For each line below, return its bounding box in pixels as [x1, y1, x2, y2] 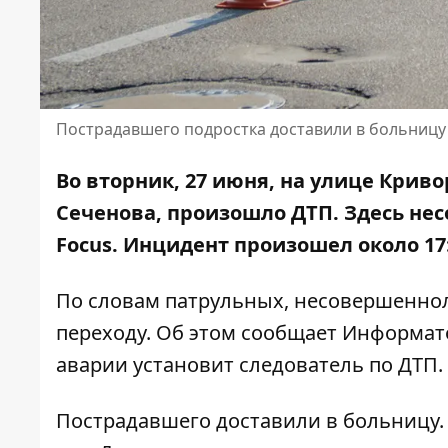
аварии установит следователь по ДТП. [56, 351, 443, 379]
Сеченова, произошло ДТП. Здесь [56, 199, 409, 227]
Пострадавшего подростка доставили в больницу [56, 118, 446, 141]
